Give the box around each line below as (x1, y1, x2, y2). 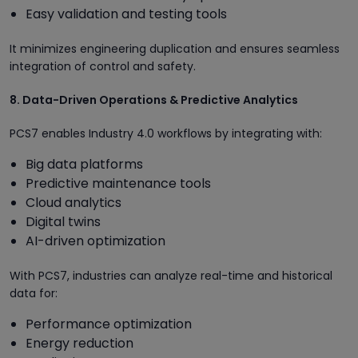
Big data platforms (26, 154, 143, 173)
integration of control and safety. (10, 58, 196, 74)
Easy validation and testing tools (26, 4, 227, 23)
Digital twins (26, 212, 101, 231)
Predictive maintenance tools (26, 173, 211, 193)
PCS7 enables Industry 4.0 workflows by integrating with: (10, 125, 322, 141)
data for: (10, 284, 58, 301)
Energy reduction (26, 333, 133, 352)
